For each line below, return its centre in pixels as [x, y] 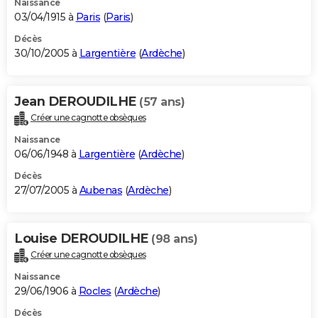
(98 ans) [174, 238]
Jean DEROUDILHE [77, 101]
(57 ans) [162, 102]
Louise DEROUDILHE [83, 238]
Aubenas [100, 190]
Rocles [95, 291]
